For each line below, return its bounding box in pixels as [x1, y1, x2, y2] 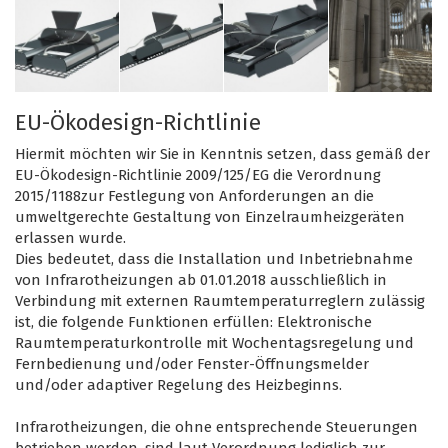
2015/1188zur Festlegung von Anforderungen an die [15, 187, 374, 206]
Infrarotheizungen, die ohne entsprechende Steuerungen [15, 418, 418, 437]
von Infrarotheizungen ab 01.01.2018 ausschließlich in [15, 271, 387, 290]
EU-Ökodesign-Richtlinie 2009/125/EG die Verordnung [15, 166, 381, 185]
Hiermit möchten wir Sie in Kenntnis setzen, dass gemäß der [15, 145, 430, 164]
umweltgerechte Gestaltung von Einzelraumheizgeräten [15, 208, 405, 227]
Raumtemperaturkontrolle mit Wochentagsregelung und [15, 334, 414, 353]
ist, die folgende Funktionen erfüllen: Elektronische [15, 313, 372, 332]
